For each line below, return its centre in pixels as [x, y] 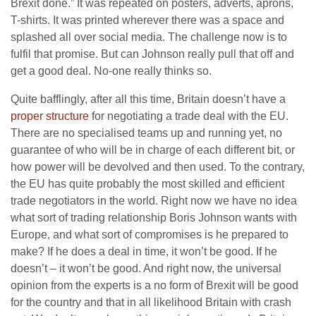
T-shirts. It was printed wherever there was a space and [147, 20]
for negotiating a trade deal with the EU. [189, 116]
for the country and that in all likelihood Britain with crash [151, 303]
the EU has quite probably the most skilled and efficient [147, 184]
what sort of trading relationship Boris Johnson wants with [154, 218]
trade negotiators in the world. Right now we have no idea [154, 201]
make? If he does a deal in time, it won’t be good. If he [144, 252]
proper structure [50, 116]
